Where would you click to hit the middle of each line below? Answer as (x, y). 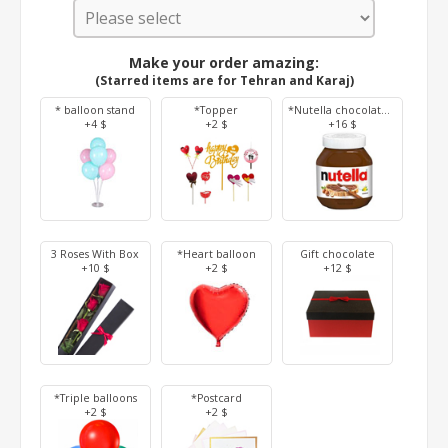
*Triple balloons (95, 397)
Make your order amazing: (224, 62)
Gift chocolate (337, 253)
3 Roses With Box (95, 253)
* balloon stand (95, 109)
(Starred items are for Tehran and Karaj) (224, 80)
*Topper (216, 109)
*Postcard (216, 397)
